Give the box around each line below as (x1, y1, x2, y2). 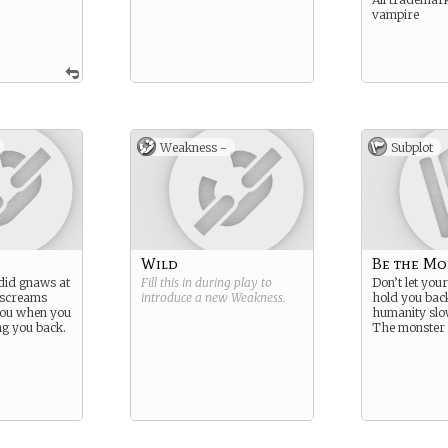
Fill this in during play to (141, 275, 272, 290)
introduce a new (141, 290, 231, 305)
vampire (372, 7, 419, 22)
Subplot (391, 140, 433, 155)
